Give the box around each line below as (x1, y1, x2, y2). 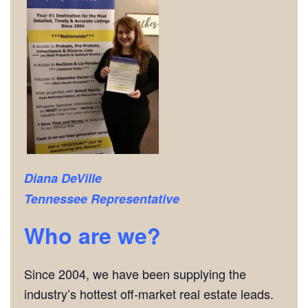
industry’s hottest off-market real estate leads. (24, 285, 274, 303)
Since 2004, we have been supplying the (24, 265, 246, 283)
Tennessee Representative (24, 190, 183, 208)
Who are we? (24, 219, 161, 252)
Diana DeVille (24, 169, 102, 188)
